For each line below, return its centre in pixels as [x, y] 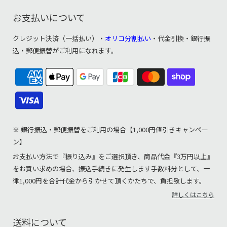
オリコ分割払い [128, 39]
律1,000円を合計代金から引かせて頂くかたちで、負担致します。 [109, 181]
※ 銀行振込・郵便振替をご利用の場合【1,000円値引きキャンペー [110, 130]
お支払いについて [49, 17]
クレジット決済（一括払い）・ [59, 39]
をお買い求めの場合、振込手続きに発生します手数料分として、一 [111, 169]
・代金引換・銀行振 [181, 39]
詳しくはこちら [193, 195]
